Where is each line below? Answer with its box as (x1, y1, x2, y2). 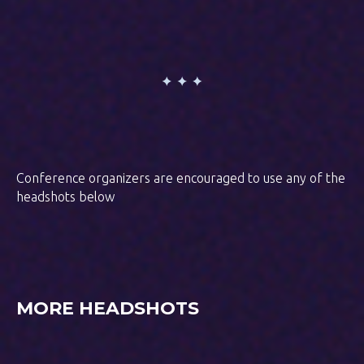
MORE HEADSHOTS (16, 297, 199, 320)
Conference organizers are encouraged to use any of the (16, 171, 345, 186)
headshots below (16, 189, 115, 205)
